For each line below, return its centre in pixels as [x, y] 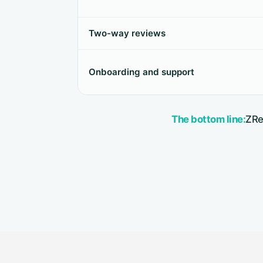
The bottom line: [208, 119]
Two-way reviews [127, 33]
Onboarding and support [141, 72]
